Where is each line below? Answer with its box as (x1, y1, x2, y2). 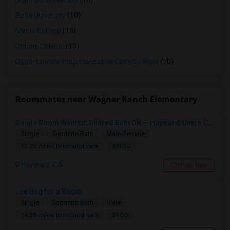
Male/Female (106, 130, 145, 138)
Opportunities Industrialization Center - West (15, 57, 159, 66)
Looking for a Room (15, 187, 82, 196)
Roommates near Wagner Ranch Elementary (15, 93, 197, 105)
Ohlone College (15, 42, 64, 50)
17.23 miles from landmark (21, 142, 99, 150)
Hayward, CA (20, 161, 63, 169)
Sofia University (15, 11, 66, 20)
